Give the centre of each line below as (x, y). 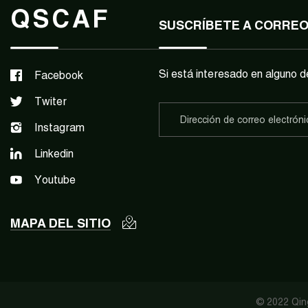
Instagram (59, 128)
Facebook (59, 76)
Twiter (51, 102)
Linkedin (54, 154)
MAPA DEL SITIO (60, 223)
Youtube (55, 180)
